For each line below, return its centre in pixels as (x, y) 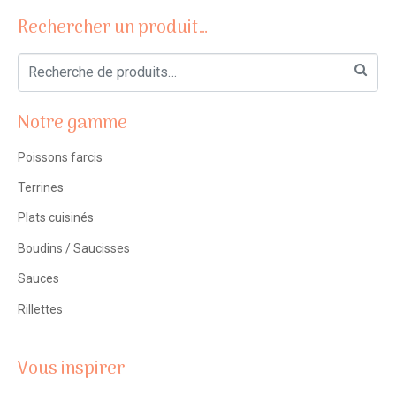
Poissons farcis (60, 157)
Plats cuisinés (56, 218)
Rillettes (40, 309)
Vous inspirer (71, 369)
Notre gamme (72, 123)
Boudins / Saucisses (74, 248)
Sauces (38, 279)
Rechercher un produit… (113, 29)
